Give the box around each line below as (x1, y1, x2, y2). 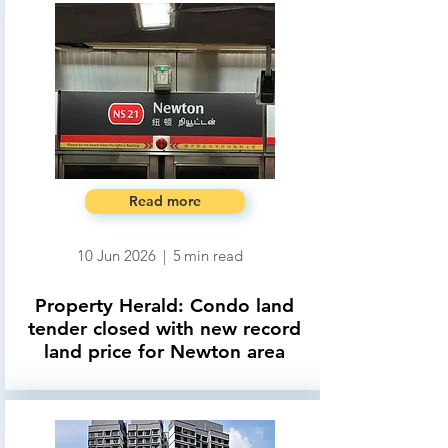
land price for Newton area (44, 340, 285, 363)
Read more (129, 192, 201, 210)
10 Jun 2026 (77, 246, 156, 265)
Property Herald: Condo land (35, 294, 294, 317)
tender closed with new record (28, 317, 301, 340)
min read (184, 246, 243, 265)
